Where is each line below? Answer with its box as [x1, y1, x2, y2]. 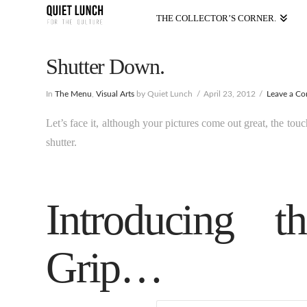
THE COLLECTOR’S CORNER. [156, 13, 277, 23]
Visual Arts [96, 90, 135, 98]
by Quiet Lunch [134, 90, 193, 98]
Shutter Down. [46, 54, 164, 79]
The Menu [55, 90, 93, 98]
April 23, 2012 [203, 90, 256, 98]
